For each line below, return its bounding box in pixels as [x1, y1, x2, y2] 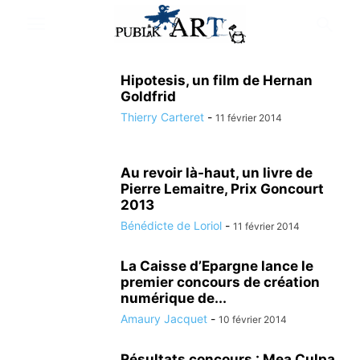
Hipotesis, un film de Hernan [121, 72, 313, 88]
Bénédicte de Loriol [121, 219, 222, 232]
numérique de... [121, 290, 227, 306]
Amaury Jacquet [121, 312, 207, 325]
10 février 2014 [219, 313, 287, 325]
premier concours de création [121, 274, 320, 290]
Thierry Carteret [121, 110, 204, 124]
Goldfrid [121, 88, 176, 104]
